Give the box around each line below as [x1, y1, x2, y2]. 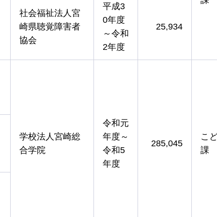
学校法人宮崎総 [19, 131, 80, 141]
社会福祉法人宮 [19, 8, 80, 18]
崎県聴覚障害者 [19, 21, 80, 31]
